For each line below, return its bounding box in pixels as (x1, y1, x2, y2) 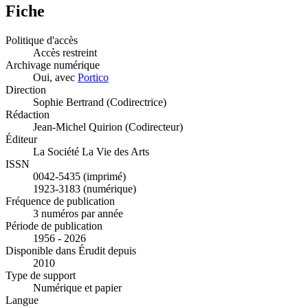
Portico (78, 71, 109, 84)
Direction (5, 84, 46, 96)
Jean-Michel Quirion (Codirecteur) (33, 121, 183, 133)
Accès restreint (33, 47, 97, 59)
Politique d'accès (5, 34, 78, 47)
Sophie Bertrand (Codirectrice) (33, 96, 166, 109)
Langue (5, 294, 38, 307)
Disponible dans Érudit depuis (5, 245, 136, 257)
